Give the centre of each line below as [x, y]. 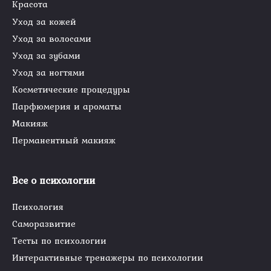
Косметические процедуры [71, 89]
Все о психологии [54, 181]
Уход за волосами [52, 38]
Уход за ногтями [48, 72]
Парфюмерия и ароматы [67, 106]
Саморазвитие [44, 224]
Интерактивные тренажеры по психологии [108, 258]
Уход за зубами [46, 55]
